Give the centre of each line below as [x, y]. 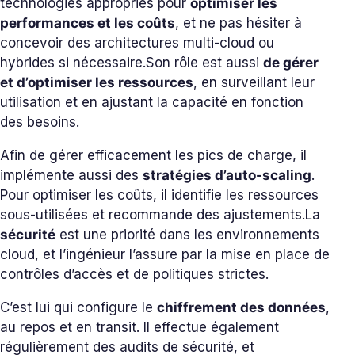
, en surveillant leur [254, 82]
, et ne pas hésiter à [239, 23]
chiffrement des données [241, 307]
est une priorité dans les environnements [187, 235]
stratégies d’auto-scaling [227, 175]
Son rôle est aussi [204, 63]
